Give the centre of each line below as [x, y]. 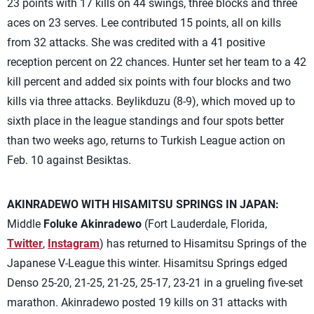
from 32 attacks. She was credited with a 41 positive [136, 42]
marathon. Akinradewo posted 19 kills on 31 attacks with [147, 302]
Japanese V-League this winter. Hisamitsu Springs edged [147, 263]
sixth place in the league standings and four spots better [145, 121]
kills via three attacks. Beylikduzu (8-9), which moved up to [151, 101]
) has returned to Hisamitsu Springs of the [203, 244]
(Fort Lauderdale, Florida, [204, 224]
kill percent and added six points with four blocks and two [149, 82]
